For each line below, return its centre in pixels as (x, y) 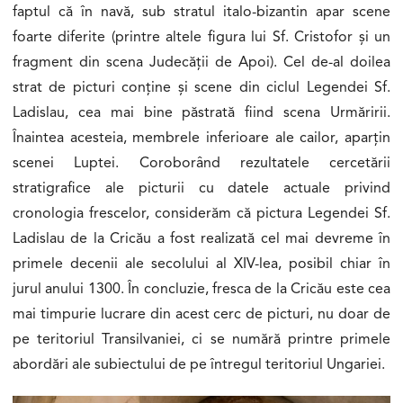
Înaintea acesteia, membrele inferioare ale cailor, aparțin (201, 138)
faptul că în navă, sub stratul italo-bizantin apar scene (201, 12)
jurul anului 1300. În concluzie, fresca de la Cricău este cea (201, 289)
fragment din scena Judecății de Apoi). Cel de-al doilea (201, 63)
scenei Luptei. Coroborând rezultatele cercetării (201, 163)
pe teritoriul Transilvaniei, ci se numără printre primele (201, 340)
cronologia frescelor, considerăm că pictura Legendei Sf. (201, 214)
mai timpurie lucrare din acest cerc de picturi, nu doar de (201, 314)
